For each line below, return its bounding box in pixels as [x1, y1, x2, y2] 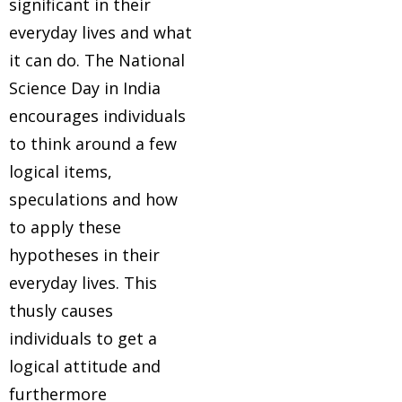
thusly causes [9, 300, 113, 321]
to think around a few [9, 133, 177, 154]
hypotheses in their [9, 244, 160, 266]
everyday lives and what [9, 22, 192, 43]
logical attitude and [9, 355, 161, 377]
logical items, [9, 161, 112, 182]
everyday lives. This [9, 272, 157, 293]
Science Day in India [9, 77, 161, 99]
